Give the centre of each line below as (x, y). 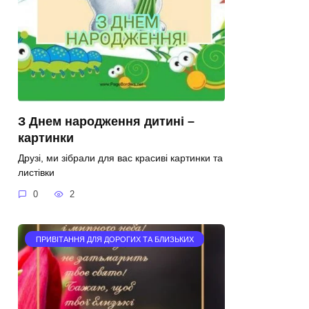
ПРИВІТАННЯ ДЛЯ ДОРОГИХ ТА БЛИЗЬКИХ (114, 239)
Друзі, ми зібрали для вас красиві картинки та (120, 158)
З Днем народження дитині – (106, 121)
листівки (36, 172)
